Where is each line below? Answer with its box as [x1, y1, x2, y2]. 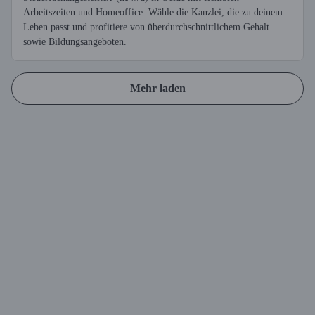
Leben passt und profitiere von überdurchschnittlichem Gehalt [23, 22, 269, 32]
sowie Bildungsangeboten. [23, 37, 127, 47]
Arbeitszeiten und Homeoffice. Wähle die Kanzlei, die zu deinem [23, 7, 283, 18]
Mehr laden [129, 82, 186, 94]
